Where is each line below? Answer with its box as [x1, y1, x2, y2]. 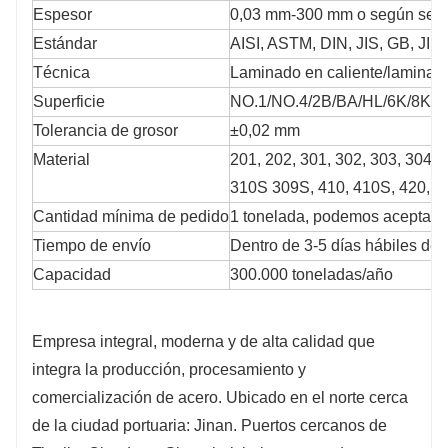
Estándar [33, 34, 97, 52]
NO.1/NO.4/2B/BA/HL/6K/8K [230, 92, 431, 110]
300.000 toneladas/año [230, 265, 393, 283]
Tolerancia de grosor [33, 121, 178, 139]
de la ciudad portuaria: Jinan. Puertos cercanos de [32, 416, 387, 434]
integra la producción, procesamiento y [32, 360, 306, 378]
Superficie [33, 92, 105, 110]
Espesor [33, 5, 92, 23]
